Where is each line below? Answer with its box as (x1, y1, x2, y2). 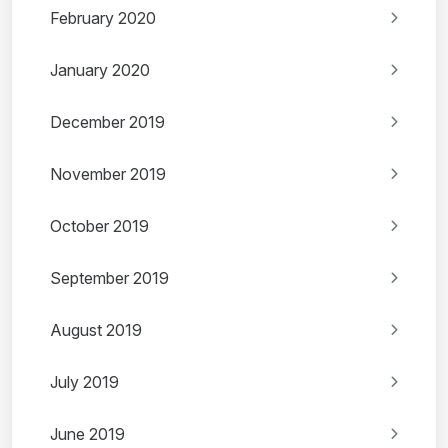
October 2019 (50, 216, 149, 237)
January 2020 (50, 60, 150, 81)
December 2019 (50, 112, 165, 133)
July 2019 (50, 372, 119, 393)
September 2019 (50, 268, 169, 289)
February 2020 (50, 8, 156, 29)
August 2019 (50, 320, 142, 341)
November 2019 (50, 164, 166, 185)
